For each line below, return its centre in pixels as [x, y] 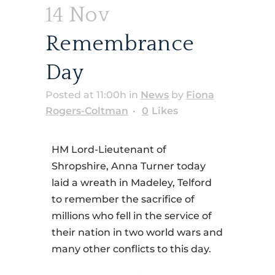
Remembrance [120, 44]
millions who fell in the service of [132, 216]
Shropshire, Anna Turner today [129, 166]
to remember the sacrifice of [123, 199]
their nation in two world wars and [137, 233]
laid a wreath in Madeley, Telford [132, 183]
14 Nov [77, 15]
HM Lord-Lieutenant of [109, 150]
